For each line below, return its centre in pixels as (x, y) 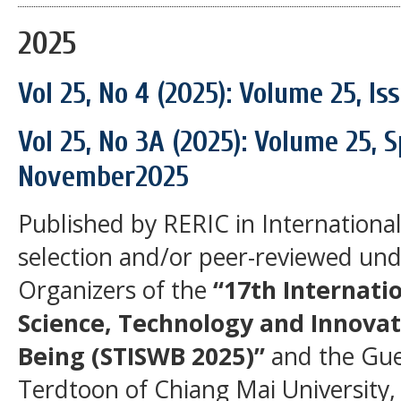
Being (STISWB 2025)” (145, 356)
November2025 (103, 177)
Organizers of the (115, 290)
